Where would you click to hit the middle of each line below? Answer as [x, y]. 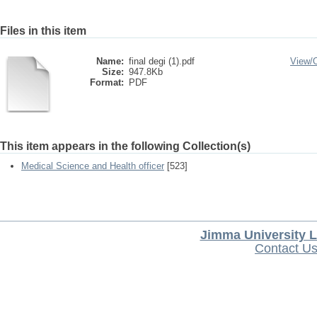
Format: [107, 82]
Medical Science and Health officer [93, 166]
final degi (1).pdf [162, 61]
